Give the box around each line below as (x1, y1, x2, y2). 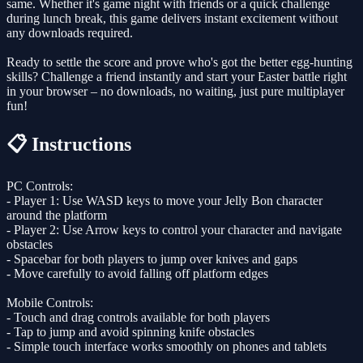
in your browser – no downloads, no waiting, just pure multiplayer (6, 83, 344, 98)
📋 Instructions (6, 133, 131, 155)
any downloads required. (6, 25, 133, 40)
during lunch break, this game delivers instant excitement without (6, 11, 338, 25)
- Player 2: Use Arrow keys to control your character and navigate (6, 222, 342, 237)
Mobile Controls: (6, 295, 93, 310)
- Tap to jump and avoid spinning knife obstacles (6, 324, 254, 339)
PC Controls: (6, 178, 73, 193)
